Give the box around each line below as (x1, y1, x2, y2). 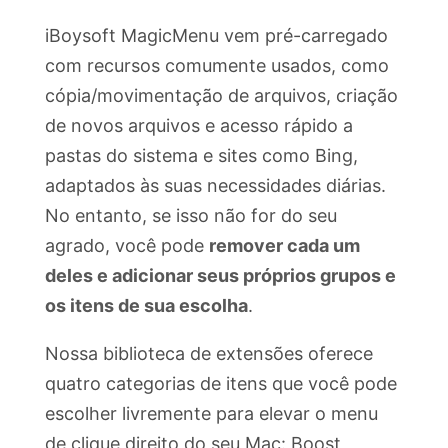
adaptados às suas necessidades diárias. (45, 175, 386, 197)
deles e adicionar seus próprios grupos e (45, 265, 396, 287)
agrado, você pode (45, 235, 209, 257)
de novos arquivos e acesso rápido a (45, 115, 353, 137)
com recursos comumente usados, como (45, 55, 389, 77)
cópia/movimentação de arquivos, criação (45, 85, 398, 107)
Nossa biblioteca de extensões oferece (45, 343, 373, 365)
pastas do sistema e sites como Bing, (45, 145, 358, 167)
